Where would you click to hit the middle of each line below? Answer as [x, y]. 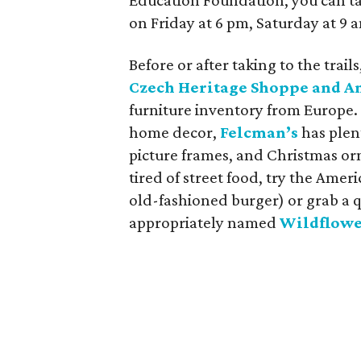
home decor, [174, 132]
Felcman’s [259, 132]
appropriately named [204, 222]
